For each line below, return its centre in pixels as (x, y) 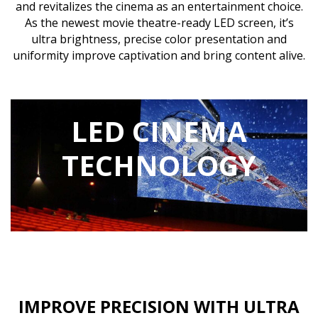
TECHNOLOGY (159, 165)
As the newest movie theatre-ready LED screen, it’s (159, 23)
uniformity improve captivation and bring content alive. (159, 56)
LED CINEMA (159, 131)
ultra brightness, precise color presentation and (159, 39)
